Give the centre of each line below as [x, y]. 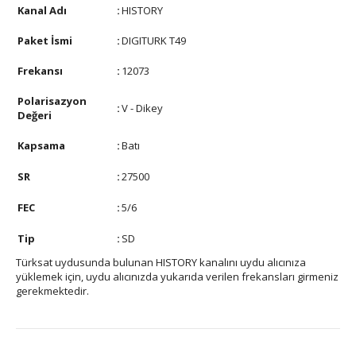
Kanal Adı [42, 10]
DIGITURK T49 [154, 41]
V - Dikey [142, 108]
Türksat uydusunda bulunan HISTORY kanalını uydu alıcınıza [161, 262]
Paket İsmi [45, 41]
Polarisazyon [52, 101]
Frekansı [40, 71]
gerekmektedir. [52, 291]
